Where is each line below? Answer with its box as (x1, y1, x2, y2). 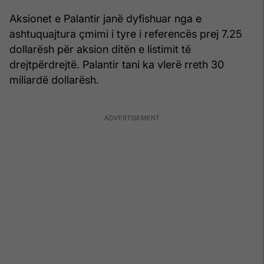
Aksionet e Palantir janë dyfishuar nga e (9, 12, 202, 25)
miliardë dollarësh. (9, 74, 99, 87)
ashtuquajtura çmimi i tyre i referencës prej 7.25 (9, 28, 242, 41)
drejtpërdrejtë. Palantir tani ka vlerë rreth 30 (9, 58, 224, 71)
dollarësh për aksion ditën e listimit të (9, 43, 191, 56)
